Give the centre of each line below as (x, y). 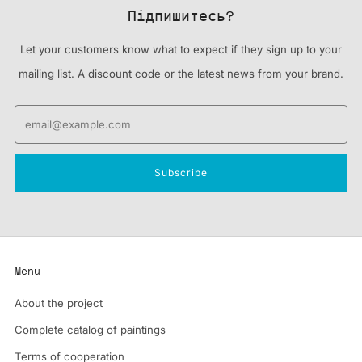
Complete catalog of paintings (90, 330)
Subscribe (181, 173)
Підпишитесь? (181, 16)
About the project (59, 303)
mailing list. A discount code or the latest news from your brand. (181, 74)
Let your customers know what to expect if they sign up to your (181, 50)
